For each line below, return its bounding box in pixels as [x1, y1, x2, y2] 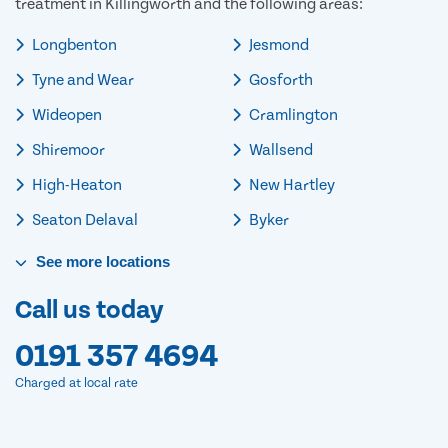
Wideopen [29, 105, 102, 124]
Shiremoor [29, 140, 105, 159]
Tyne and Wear [29, 70, 134, 89]
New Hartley [246, 175, 335, 194]
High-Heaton [29, 175, 122, 194]
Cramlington [246, 105, 338, 124]
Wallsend [246, 140, 313, 159]
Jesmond [246, 35, 309, 54]
